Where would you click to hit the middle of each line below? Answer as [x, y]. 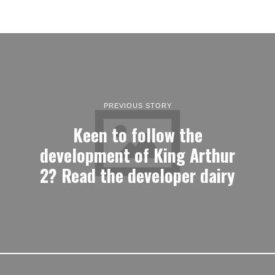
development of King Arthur [137, 154]
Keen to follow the [137, 134]
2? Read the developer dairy [137, 175]
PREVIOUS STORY [137, 105]
